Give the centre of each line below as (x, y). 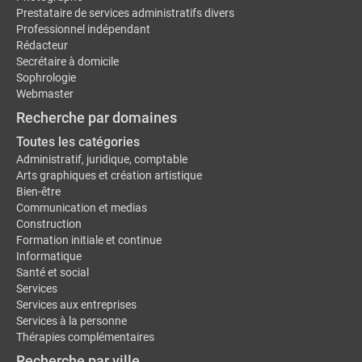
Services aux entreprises (76, 305)
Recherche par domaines (97, 118)
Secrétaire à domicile (67, 61)
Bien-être (38, 192)
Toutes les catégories (78, 142)
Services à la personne (72, 321)
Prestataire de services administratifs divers (125, 13)
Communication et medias (82, 208)
